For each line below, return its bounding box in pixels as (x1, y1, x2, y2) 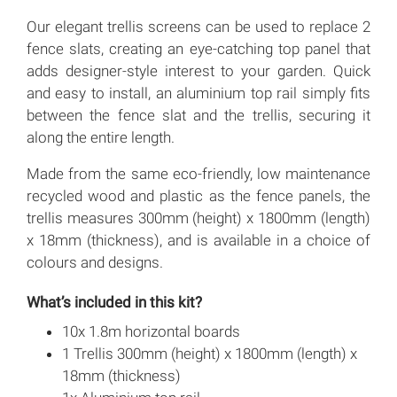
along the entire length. (27, 128, 175, 146)
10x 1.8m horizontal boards (62, 322, 240, 340)
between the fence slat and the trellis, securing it (27, 105, 370, 124)
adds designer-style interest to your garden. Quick (27, 61, 370, 80)
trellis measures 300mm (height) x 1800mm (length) (27, 208, 370, 227)
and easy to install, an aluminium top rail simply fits (27, 83, 370, 102)
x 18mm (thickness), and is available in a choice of (27, 230, 370, 249)
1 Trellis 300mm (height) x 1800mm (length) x (62, 344, 357, 362)
